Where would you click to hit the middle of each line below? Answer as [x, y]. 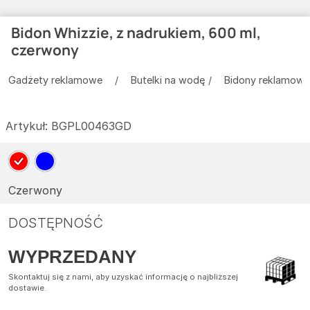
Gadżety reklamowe [55, 80]
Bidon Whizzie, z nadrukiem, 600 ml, [136, 32]
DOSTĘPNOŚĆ [56, 222]
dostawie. [27, 288]
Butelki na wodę [168, 80]
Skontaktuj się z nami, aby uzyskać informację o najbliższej [123, 276]
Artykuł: [28, 126]
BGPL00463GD [91, 126]
